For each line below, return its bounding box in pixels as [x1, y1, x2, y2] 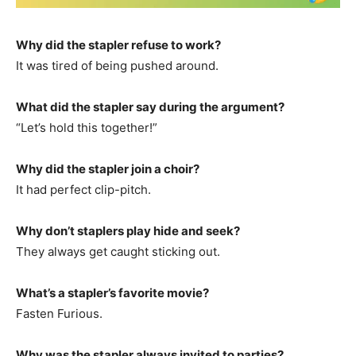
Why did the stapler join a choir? [16, 161, 199, 176]
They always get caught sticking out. [16, 243, 220, 259]
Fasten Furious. [16, 305, 103, 321]
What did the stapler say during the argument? [16, 99, 284, 114]
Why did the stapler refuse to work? [16, 37, 221, 52]
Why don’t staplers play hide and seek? [16, 222, 240, 238]
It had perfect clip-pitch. [16, 181, 151, 197]
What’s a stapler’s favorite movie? [16, 284, 209, 300]
